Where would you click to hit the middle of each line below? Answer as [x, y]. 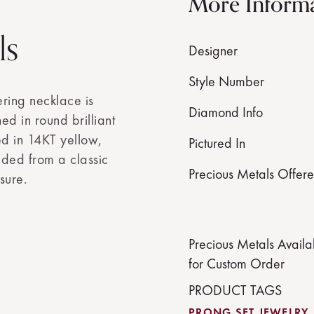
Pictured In [217, 143]
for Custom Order [237, 264]
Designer [213, 50]
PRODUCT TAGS [235, 290]
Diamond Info [226, 112]
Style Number [226, 81]
